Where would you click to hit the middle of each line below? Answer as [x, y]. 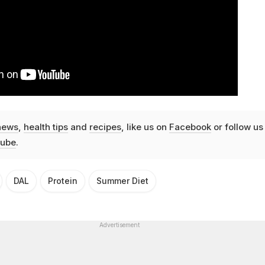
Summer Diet [122, 180]
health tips [46, 127]
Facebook [190, 127]
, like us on [145, 127]
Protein [63, 180]
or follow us [237, 127]
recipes [105, 127]
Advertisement [119, 224]
